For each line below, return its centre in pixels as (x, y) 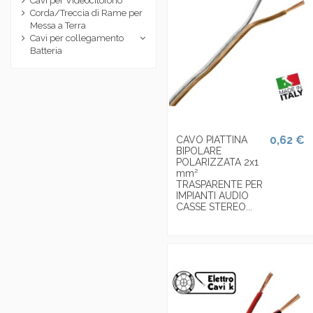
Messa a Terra (58, 26)
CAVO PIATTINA (212, 139)
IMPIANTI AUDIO (212, 195)
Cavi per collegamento (77, 38)
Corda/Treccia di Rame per (86, 13)
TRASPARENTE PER (219, 184)
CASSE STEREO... (214, 206)
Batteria (46, 51)
